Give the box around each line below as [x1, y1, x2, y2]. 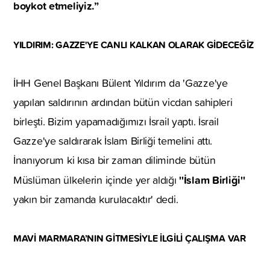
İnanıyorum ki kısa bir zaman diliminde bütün [13, 152, 216, 168]
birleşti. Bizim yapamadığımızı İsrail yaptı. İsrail [13, 113, 219, 129]
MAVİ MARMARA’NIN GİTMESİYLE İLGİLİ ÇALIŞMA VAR [13, 231, 246, 245]
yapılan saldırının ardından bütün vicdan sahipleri [13, 94, 233, 110]
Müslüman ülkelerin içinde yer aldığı [13, 172, 180, 187]
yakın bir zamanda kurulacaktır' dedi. [13, 191, 178, 207]
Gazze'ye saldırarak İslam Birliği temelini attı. [13, 133, 213, 148]
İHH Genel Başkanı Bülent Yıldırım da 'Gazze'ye [13, 75, 228, 90]
